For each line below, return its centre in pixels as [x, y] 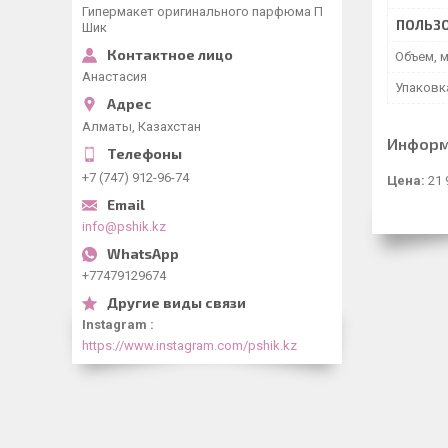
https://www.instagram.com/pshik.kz [189, 345]
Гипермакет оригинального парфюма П [202, 11]
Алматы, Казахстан [141, 126]
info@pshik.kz [124, 226]
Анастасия [114, 76]
